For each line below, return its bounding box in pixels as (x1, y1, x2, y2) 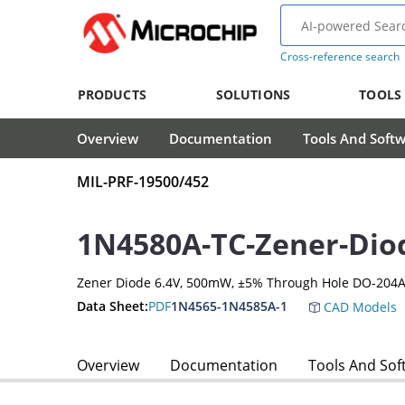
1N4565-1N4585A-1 (171, 297, 287, 316)
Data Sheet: (77, 297, 148, 315)
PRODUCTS (77, 86, 146, 103)
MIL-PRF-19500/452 (77, 172, 209, 193)
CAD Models (320, 298, 397, 316)
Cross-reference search (279, 49, 400, 64)
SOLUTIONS (215, 86, 290, 103)
